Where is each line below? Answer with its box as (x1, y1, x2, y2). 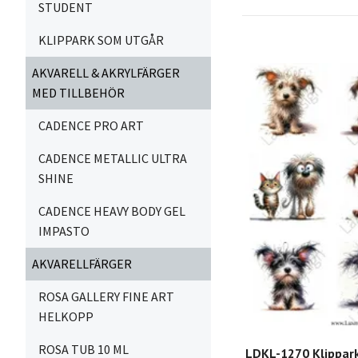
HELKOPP (38, 308, 93, 324)
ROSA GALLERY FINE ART (38, 288, 174, 304)
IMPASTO (38, 223, 89, 239)
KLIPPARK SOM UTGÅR (38, 32, 164, 48)
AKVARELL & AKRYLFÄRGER (32, 65, 180, 81)
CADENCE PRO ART (38, 117, 144, 133)
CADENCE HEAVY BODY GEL (38, 203, 185, 219)
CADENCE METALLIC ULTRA (38, 150, 187, 166)
